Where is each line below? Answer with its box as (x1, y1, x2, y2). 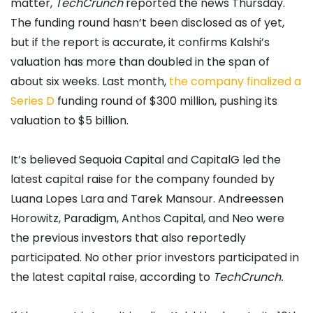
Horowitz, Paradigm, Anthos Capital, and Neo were (10, 210, 284, 226)
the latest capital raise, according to (10, 268, 213, 285)
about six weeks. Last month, (10, 73, 169, 89)
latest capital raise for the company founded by (10, 170, 275, 187)
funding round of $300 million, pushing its (54, 92, 277, 109)
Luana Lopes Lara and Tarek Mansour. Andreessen (10, 190, 284, 207)
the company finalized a (169, 73, 301, 89)
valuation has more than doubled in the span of (10, 53, 270, 70)
